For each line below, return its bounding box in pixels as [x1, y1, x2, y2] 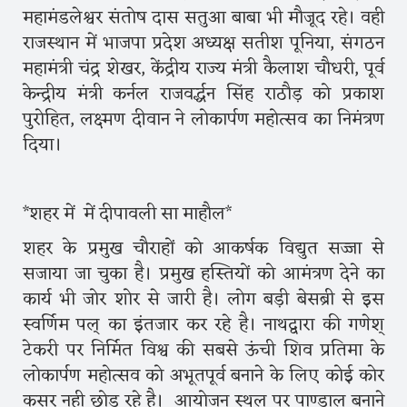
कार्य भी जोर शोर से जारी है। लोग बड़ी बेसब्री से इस [23, 283, 384, 316]
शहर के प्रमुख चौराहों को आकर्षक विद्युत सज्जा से [23, 232, 384, 265]
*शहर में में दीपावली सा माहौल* [23, 197, 236, 231]
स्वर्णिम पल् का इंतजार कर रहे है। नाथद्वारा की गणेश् [23, 308, 384, 342]
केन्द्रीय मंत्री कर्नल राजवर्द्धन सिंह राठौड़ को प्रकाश [23, 77, 384, 111]
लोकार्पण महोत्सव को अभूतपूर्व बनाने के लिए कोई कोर [23, 359, 384, 392]
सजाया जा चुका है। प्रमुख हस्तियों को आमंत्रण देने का [23, 257, 384, 291]
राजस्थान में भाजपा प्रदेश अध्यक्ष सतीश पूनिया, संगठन [23, 26, 384, 60]
